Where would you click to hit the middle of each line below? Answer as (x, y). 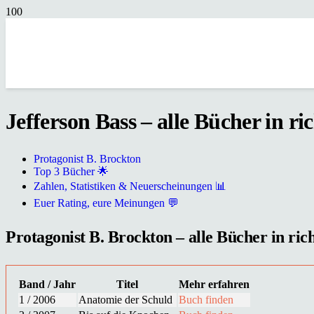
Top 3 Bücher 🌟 (71, 171)
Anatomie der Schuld (125, 299)
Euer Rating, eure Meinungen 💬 (106, 203)
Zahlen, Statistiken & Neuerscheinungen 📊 (130, 186)
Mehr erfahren (214, 284)
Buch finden (206, 299)
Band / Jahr (47, 284)
